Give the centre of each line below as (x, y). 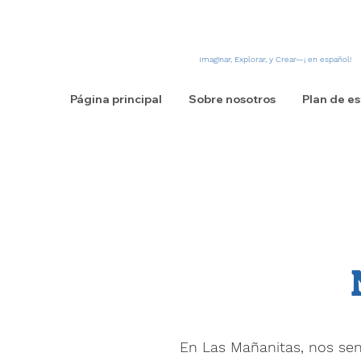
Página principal (116, 99)
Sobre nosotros (232, 99)
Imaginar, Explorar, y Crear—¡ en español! (275, 59)
